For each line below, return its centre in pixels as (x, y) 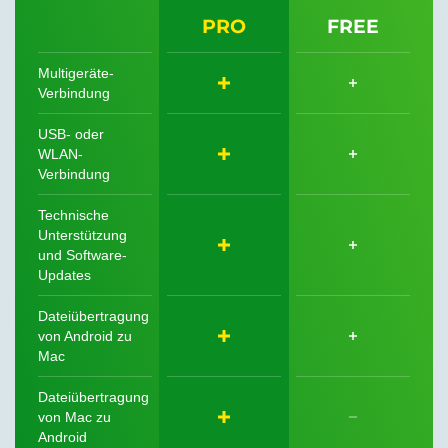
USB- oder (70, 133)
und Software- (82, 254)
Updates (64, 274)
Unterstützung (82, 234)
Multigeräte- (75, 72)
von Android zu (84, 335)
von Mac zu (74, 416)
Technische (73, 214)
